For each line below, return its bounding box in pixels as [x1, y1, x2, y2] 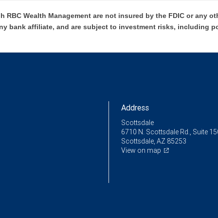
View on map [121, 146, 161, 155]
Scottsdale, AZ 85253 [121, 137, 186, 145]
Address [121, 103, 149, 112]
